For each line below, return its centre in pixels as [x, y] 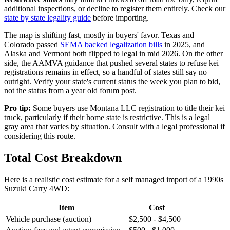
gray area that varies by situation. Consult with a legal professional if [114, 127]
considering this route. [40, 136]
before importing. [120, 18]
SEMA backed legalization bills [111, 45]
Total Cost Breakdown [63, 158]
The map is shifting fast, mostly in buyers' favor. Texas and [99, 35]
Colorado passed [32, 45]
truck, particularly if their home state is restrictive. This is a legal [107, 118]
